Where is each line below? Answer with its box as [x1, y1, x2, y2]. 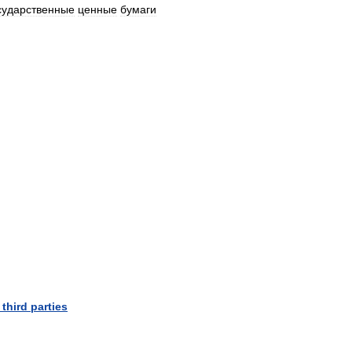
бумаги [120, 3, 156, 16]
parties [31, 300, 68, 313]
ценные [78, 3, 117, 16]
